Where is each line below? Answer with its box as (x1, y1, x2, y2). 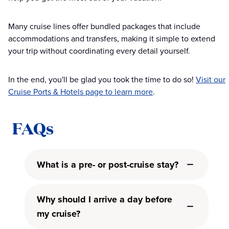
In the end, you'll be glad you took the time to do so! (8, 74, 196, 86)
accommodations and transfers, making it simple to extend (8, 33, 215, 45)
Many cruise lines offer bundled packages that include (8, 20, 200, 33)
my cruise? (37, 207, 80, 221)
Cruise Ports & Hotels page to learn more (8, 86, 153, 98)
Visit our (196, 74, 225, 86)
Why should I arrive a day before (37, 193, 172, 207)
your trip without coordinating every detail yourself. (8, 45, 190, 57)
